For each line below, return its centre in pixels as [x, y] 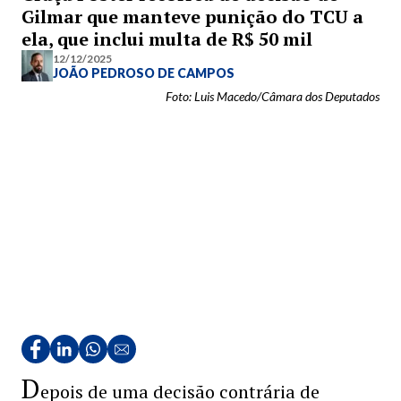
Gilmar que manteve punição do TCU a [192, 17]
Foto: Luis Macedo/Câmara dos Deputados [273, 96]
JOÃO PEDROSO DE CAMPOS [144, 73]
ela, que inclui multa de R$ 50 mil [167, 39]
